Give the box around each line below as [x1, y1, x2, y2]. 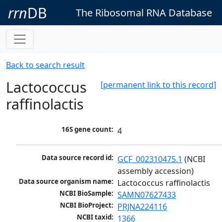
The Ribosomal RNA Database [76, 5, 212, 19]
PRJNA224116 [117, 201, 167, 213]
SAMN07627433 [117, 189, 176, 201]
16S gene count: [61, 125, 114, 134]
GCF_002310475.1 [117, 154, 183, 165]
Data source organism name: [19, 177, 114, 186]
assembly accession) [117, 166, 194, 177]
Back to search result [6, 59, 85, 70]
